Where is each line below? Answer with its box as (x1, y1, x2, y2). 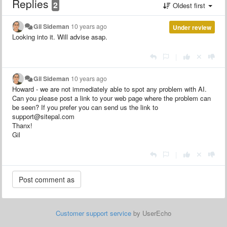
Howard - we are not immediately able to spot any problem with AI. (12, 84, 207, 94)
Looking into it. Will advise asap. (12, 31, 107, 42)
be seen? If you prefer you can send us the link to (12, 102, 158, 112)
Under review (172, 22, 211, 32)
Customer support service (56, 208, 131, 218)
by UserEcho (131, 208, 171, 218)
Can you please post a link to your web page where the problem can (12, 93, 211, 103)
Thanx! (12, 120, 32, 130)
